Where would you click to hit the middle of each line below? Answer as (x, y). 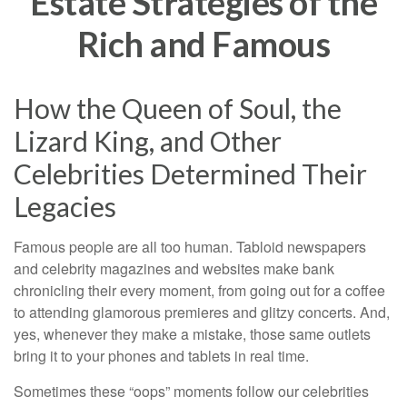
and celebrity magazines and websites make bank (174, 268)
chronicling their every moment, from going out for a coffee (199, 290)
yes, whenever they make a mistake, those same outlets (192, 334)
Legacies (73, 206)
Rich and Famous (203, 44)
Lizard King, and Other (148, 141)
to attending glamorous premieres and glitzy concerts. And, (202, 312)
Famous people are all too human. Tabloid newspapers (190, 247)
